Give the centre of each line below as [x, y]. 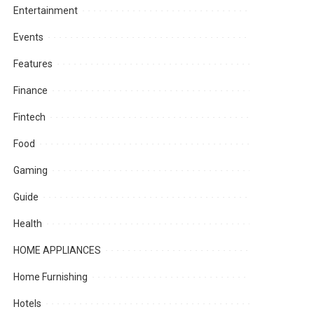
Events [29, 37]
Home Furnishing [51, 277]
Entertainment [46, 11]
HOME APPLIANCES [57, 251]
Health [28, 224]
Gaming [31, 171]
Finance [31, 91]
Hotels [28, 304]
